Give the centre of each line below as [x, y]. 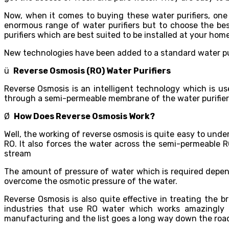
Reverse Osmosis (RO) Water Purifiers [92, 71]
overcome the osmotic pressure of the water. [91, 181]
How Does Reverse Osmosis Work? [84, 116]
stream [18, 153]
